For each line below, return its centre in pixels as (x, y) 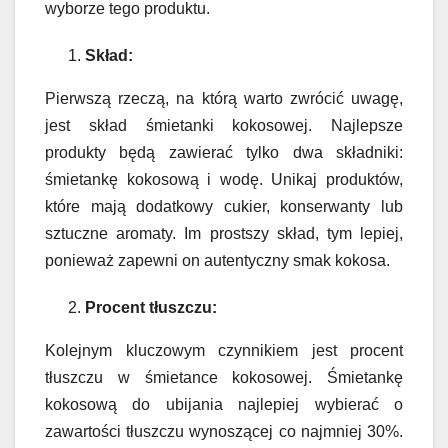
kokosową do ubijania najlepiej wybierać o (224, 404)
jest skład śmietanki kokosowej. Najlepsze (224, 125)
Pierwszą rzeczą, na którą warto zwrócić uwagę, (224, 98)
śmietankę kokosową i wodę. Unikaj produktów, (224, 179)
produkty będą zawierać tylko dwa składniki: (224, 152)
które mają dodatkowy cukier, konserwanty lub (224, 206)
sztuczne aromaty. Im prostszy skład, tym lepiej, (224, 233)
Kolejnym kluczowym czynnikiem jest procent (224, 350)
